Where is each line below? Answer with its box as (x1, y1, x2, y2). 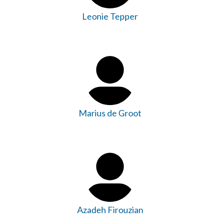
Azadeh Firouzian (77, 204, 143, 215)
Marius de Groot (79, 107, 141, 118)
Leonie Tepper (82, 10, 138, 22)
